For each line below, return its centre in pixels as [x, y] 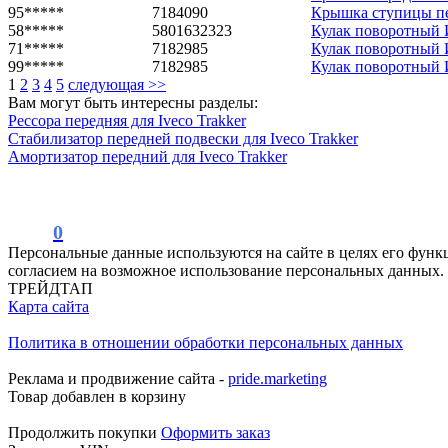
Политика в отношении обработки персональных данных [205, 342]
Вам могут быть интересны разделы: [133, 102]
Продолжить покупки [82, 432]
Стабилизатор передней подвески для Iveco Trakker [183, 138]
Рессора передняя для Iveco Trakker [127, 120]
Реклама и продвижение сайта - [118, 378]
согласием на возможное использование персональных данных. [226, 270]
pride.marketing [277, 378]
